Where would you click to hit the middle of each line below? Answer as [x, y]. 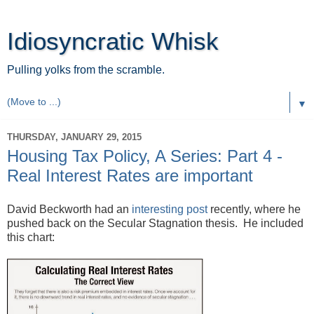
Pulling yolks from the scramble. [86, 70]
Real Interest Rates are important [130, 176]
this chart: [31, 237]
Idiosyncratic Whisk [113, 41]
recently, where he [254, 209]
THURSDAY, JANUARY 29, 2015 [74, 137]
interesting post [170, 209]
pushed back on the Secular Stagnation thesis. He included [155, 223]
